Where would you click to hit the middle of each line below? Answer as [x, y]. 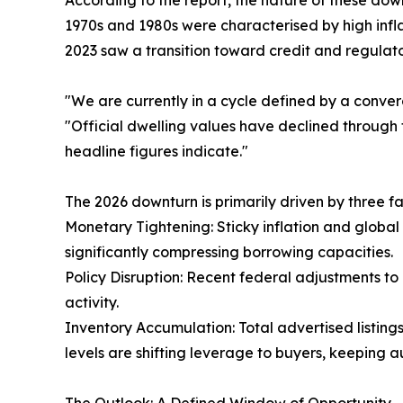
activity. [92, 302]
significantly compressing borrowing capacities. [229, 252]
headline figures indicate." [157, 151]
